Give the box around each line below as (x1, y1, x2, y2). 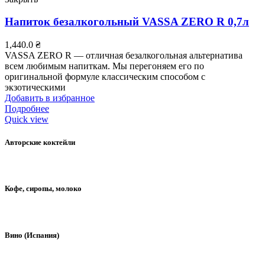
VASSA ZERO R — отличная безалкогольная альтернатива (5, 50, 243, 60)
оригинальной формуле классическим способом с (5, 71, 205, 82)
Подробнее (5, 103, 49, 114)
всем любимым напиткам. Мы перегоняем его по (5, 60, 204, 71)
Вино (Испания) (5, 230, 59, 240)
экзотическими (5, 82, 66, 92)
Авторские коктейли (5, 138, 75, 147)
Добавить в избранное (5, 92, 95, 103)
